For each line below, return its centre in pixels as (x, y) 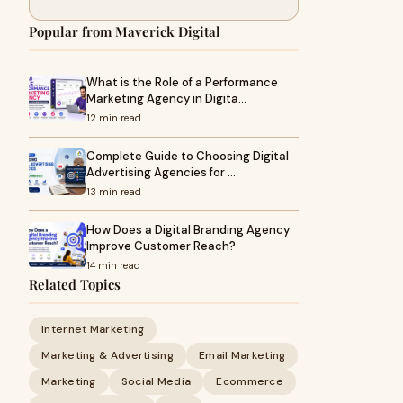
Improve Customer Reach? (161, 246)
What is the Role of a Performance (182, 82)
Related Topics (75, 284)
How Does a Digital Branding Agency (188, 230)
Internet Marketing (93, 329)
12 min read (114, 118)
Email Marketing (242, 355)
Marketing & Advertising (107, 355)
